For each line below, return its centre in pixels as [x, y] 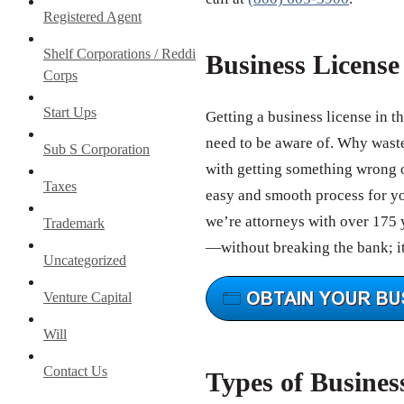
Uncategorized [85, 260]
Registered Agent [92, 16]
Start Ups [70, 112]
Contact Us [75, 371]
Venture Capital [87, 297]
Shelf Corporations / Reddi [119, 53]
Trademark [74, 223]
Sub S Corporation [96, 149]
